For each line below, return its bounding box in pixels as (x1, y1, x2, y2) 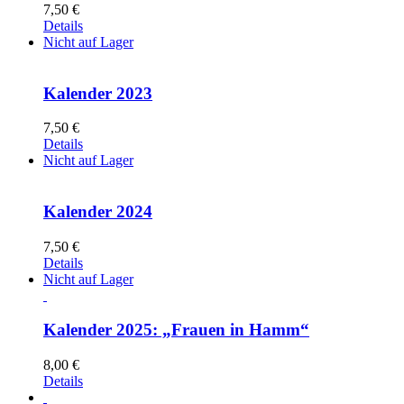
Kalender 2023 (43, 83, 152, 103)
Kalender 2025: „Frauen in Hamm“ (43, 320, 309, 340)
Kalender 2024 (43, 202, 152, 222)
